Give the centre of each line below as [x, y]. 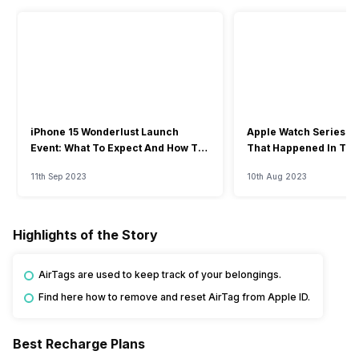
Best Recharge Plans [79, 344]
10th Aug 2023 [277, 177]
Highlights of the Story [85, 235]
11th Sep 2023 [58, 177]
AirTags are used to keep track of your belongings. [160, 275]
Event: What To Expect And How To [117, 148]
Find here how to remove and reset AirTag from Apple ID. [174, 297]
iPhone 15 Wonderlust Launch [105, 132]
